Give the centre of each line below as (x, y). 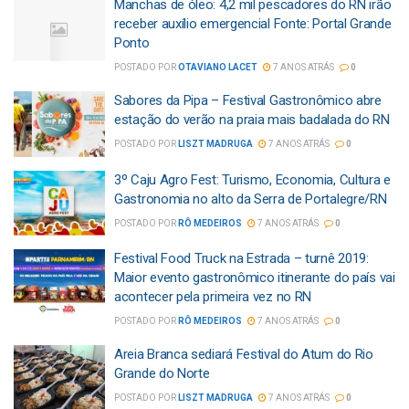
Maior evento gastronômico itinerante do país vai (255, 278)
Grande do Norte (162, 373)
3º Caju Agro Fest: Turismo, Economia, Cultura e (252, 179)
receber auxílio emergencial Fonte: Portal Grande (253, 24)
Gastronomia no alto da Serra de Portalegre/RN (251, 199)
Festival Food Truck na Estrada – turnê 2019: (241, 258)
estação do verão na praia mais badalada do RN (252, 120)
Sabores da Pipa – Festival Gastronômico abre (248, 100)
